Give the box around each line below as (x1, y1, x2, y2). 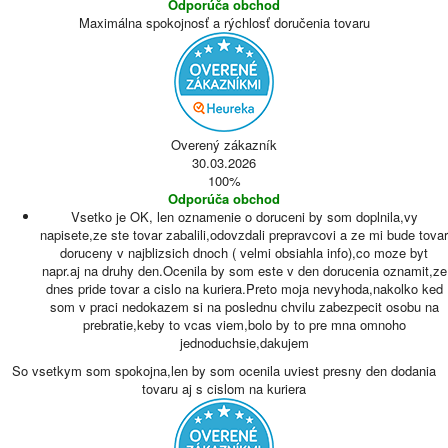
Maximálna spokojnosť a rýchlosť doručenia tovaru (78, 13, 370, 32)
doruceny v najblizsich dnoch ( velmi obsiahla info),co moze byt (60, 243, 428, 262)
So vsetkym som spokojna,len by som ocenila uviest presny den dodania (12, 361, 436, 380)
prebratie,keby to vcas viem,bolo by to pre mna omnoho (82, 315, 406, 334)
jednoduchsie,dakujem (179, 333, 309, 352)
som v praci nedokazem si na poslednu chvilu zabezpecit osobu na (49, 297, 439, 316)
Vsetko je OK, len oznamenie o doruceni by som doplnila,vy (70, 207, 418, 226)
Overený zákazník (171, 135, 277, 154)
